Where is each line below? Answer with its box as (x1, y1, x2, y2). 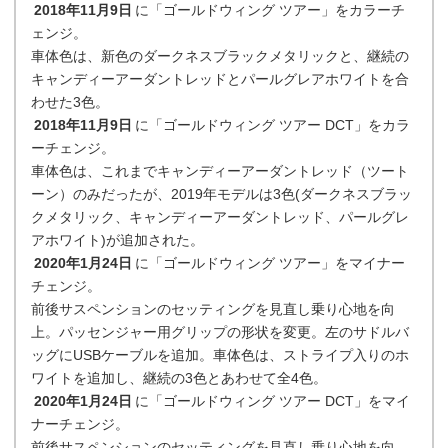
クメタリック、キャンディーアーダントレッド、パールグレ (31, 209, 409, 225)
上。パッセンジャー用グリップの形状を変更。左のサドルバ (31, 324, 409, 340)
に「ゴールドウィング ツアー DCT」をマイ (134, 393, 410, 409)
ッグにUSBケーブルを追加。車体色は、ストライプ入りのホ (31, 347, 409, 363)
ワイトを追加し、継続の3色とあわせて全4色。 (31, 370, 327, 386)
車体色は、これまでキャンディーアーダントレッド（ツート (31, 163, 409, 179)
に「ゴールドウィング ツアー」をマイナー (134, 255, 405, 271)
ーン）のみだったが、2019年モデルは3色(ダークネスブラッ (31, 186, 412, 202)
